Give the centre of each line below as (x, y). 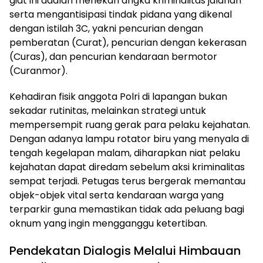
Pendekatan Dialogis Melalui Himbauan (125, 250)
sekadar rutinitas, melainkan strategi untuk (108, 110)
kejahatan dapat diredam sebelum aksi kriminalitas (127, 167)
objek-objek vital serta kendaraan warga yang (117, 195)
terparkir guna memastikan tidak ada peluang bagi (127, 209)
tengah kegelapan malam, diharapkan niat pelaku (125, 153)
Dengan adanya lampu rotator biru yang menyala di (129, 139)
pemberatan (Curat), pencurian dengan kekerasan (128, 42)
